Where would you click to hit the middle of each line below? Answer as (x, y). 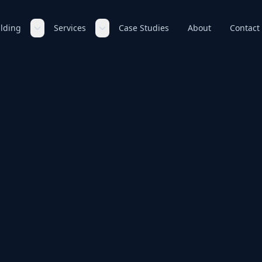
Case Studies (144, 28)
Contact (245, 28)
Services (70, 28)
